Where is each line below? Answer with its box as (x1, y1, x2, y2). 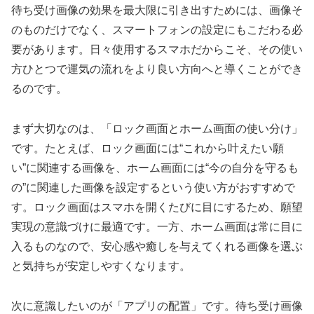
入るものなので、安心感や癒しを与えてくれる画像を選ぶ (11, 240, 303, 252)
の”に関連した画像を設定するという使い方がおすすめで (11, 181, 295, 193)
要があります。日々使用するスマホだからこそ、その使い (11, 43, 303, 56)
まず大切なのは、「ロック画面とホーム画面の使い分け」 (11, 122, 303, 135)
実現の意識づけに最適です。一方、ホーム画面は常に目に (11, 220, 303, 233)
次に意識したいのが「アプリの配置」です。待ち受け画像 (11, 299, 303, 312)
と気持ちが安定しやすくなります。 (11, 259, 191, 272)
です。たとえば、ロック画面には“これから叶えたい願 (11, 142, 284, 154)
